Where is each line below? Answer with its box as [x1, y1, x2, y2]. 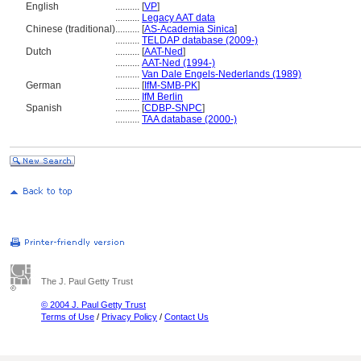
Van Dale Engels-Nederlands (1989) [142, 68, 301, 80]
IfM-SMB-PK [144, 80, 197, 91]
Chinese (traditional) [26, 23, 115, 35]
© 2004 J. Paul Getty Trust [41, 300, 146, 309]
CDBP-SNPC [144, 102, 202, 114]
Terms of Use [41, 312, 94, 322]
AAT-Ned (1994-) [142, 57, 215, 68]
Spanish [26, 102, 62, 114]
